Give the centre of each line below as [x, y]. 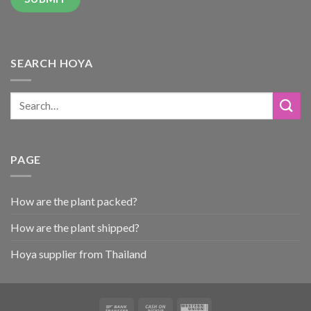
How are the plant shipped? [75, 228]
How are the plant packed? [74, 201]
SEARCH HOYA [52, 63]
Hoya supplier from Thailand [78, 254]
